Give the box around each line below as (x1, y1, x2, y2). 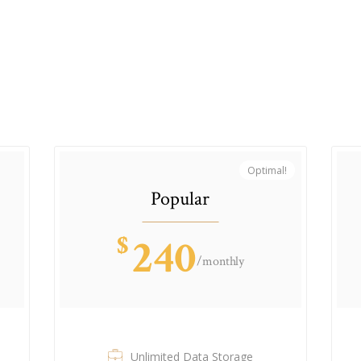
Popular (151, 185, 210, 211)
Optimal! (247, 163, 287, 177)
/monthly (197, 252, 245, 270)
